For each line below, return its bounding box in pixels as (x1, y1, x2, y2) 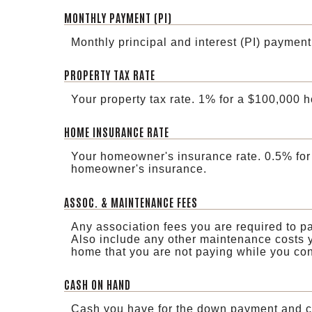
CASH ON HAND (64, 276, 131, 291)
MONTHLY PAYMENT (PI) (64, 10, 172, 24)
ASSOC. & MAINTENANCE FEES (64, 194, 198, 209)
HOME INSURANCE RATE (64, 125, 169, 139)
